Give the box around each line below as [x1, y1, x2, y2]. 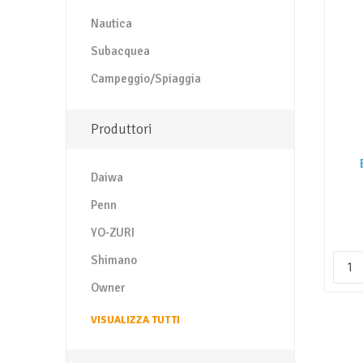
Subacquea [90, 44, 150, 58]
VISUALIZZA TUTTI [90, 314, 180, 327]
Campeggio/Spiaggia [90, 71, 201, 86]
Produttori [90, 121, 152, 138]
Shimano [90, 253, 137, 267]
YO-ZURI [90, 225, 135, 240]
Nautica [90, 16, 132, 31]
